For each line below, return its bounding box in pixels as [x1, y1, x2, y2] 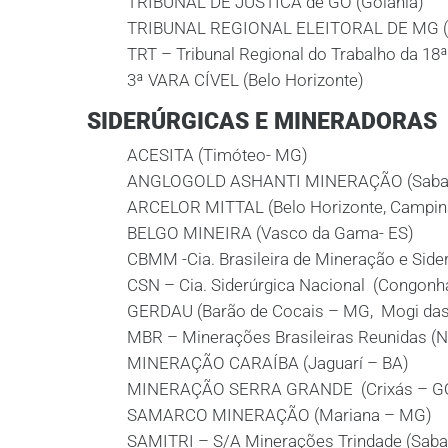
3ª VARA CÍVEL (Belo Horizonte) [127, 70, 364, 90]
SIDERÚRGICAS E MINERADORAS [87, 107, 437, 135]
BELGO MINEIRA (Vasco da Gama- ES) [127, 223, 414, 243]
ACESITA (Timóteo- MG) [127, 145, 308, 165]
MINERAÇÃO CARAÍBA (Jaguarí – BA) [127, 353, 409, 373]
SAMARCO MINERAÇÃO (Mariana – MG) [127, 405, 432, 425]
